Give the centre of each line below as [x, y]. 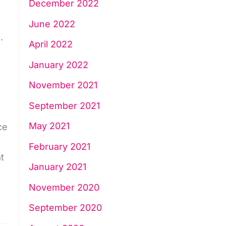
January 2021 [57, 167]
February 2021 [59, 146]
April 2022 [50, 44]
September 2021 [64, 105]
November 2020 [64, 187]
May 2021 [49, 126]
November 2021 [63, 85]
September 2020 [65, 208]
